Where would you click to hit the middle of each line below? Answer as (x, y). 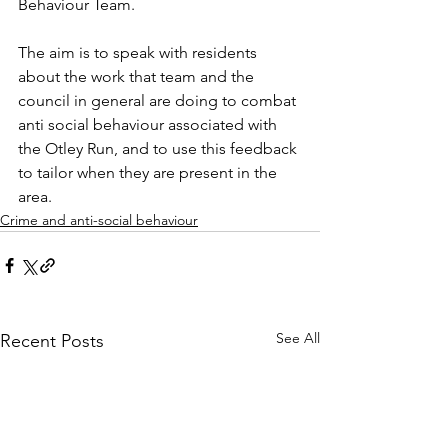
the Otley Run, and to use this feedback (159, 148)
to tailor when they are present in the (149, 172)
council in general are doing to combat (159, 100)
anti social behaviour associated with (149, 124)
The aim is (56, 52)
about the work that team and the (138, 76)
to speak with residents (177, 52)
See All (298, 338)
